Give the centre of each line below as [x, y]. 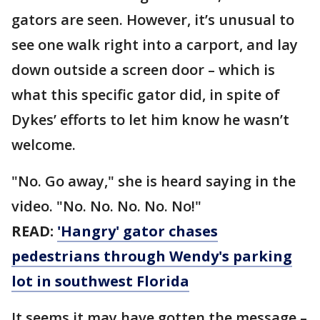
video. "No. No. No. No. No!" [106, 206]
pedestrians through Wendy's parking [152, 256]
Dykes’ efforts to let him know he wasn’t [150, 120]
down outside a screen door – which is [143, 70]
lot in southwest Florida [100, 281]
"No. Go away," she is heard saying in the [154, 181]
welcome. [44, 145]
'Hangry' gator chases [137, 231]
